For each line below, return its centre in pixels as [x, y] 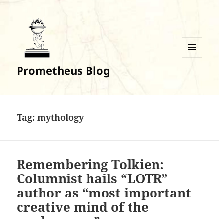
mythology [61, 118]
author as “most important [104, 193]
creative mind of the [83, 207]
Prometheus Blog [64, 71]
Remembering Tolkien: [90, 164]
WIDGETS [196, 78]
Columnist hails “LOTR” [92, 179]
